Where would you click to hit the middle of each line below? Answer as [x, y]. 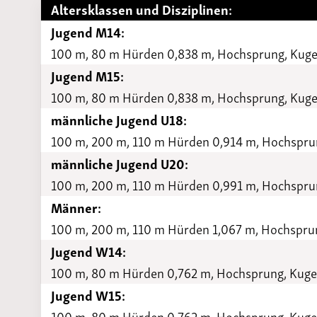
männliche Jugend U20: [120, 163]
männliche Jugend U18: [119, 120]
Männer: [76, 207]
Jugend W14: [89, 251]
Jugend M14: [88, 32]
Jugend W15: [88, 295]
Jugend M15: [88, 76]
